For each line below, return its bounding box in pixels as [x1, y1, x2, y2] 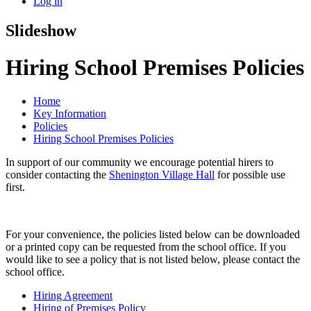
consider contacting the [6, 169, 109, 181]
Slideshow [6, 21, 76, 40]
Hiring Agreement [33, 289, 112, 302]
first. [6, 181, 28, 194]
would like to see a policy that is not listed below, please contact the [6, 253, 300, 266]
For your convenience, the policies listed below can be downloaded [6, 228, 300, 241]
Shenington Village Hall [109, 169, 215, 181]
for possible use [215, 169, 285, 181]
